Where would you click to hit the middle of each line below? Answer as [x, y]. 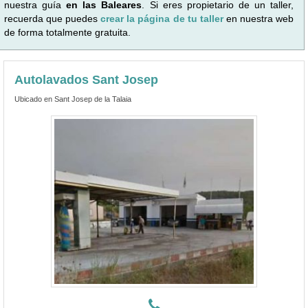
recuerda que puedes [53, 18]
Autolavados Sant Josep [86, 79]
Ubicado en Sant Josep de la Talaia [73, 99]
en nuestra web [260, 18]
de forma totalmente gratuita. [67, 32]
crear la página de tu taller [163, 18]
